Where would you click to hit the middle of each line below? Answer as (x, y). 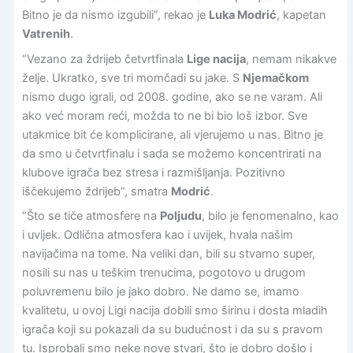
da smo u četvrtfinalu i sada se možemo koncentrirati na (171, 153)
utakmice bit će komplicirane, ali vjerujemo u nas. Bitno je (172, 134)
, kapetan (301, 15)
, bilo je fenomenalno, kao (270, 216)
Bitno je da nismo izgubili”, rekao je (115, 15)
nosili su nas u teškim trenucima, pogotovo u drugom (163, 272)
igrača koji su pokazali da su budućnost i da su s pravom (172, 329)
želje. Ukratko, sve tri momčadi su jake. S (132, 78)
